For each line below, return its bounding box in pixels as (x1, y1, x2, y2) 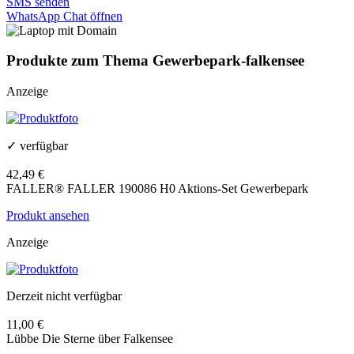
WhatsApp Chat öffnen (6, 9, 122, 23)
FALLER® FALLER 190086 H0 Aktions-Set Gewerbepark (6, 182, 308, 196)
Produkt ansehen (6, 209, 89, 223)
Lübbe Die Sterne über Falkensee (6, 332, 173, 346)
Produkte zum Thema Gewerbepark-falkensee (6, 52, 304, 70)
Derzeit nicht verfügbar (6, 289, 122, 303)
